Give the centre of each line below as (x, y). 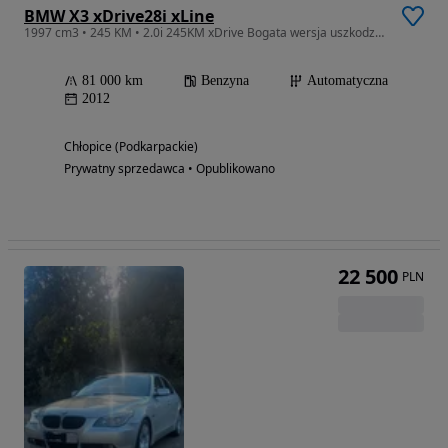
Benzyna (225, 80)
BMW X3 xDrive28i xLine (119, 15)
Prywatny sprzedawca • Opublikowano (169, 168)
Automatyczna (347, 80)
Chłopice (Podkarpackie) (131, 146)
